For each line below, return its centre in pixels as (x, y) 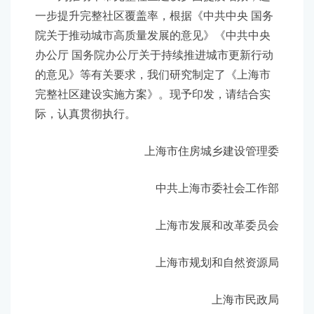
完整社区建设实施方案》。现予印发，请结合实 (153, 94)
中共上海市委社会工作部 (212, 188)
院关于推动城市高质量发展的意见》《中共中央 (153, 35)
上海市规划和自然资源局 (210, 262)
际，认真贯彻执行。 (86, 114)
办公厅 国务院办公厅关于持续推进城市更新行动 (154, 55)
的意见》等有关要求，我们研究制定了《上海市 (153, 75)
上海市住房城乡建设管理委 (200, 151)
